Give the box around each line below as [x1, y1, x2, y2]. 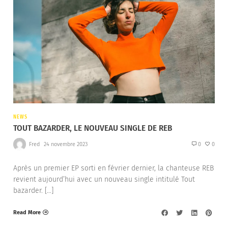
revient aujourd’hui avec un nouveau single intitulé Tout [13, 175, 195, 184]
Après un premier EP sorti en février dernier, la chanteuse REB [13, 164, 214, 173]
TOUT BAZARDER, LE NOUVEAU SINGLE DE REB [13, 122, 172, 133]
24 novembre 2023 [43, 140, 88, 148]
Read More [13, 209, 41, 216]
